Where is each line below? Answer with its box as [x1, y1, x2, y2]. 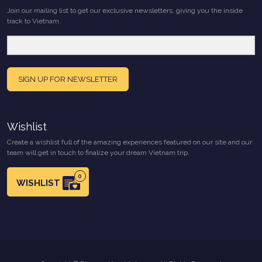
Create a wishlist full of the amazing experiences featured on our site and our [7, 137, 252, 146]
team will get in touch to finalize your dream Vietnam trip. [7, 148, 189, 157]
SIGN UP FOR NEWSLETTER [18, 74, 118, 84]
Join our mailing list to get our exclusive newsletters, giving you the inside [7, 6, 243, 15]
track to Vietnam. [7, 17, 61, 26]
